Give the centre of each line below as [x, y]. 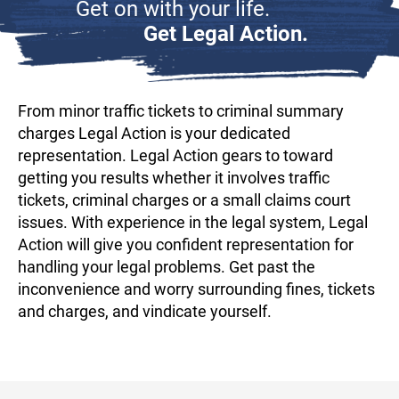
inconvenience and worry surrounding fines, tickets [196, 289]
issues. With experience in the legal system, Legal [193, 222]
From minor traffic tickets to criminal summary [181, 111]
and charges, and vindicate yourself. [145, 311]
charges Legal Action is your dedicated [154, 133]
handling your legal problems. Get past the [167, 267]
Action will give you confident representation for [186, 244]
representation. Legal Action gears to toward [175, 155]
